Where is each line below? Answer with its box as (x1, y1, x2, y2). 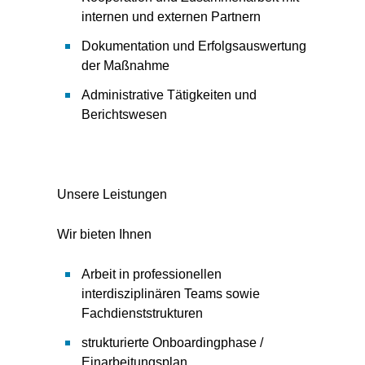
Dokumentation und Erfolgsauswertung (81, 39, 306, 53)
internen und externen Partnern (81, 10, 261, 24)
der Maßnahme (81, 59, 169, 73)
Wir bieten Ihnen (57, 227, 152, 241)
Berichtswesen (81, 108, 167, 121)
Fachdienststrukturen (81, 306, 203, 320)
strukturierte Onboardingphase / (81, 336, 263, 350)
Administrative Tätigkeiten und (81, 88, 257, 102)
